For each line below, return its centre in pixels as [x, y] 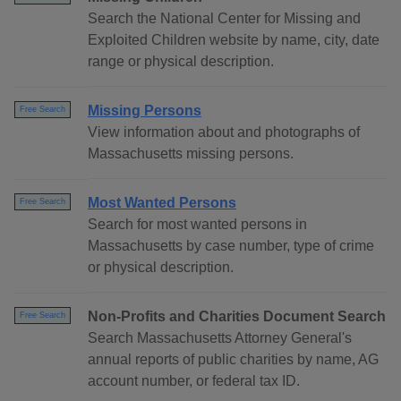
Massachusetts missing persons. [191, 154]
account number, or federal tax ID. [194, 381]
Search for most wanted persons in [197, 225]
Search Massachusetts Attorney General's [220, 338]
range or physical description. [181, 62]
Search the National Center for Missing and [224, 19]
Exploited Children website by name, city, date [234, 40]
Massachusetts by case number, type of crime [231, 246]
